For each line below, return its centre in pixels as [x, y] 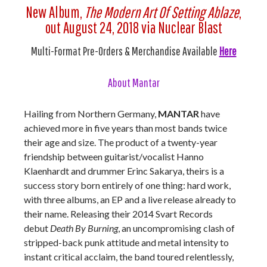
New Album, [55, 12]
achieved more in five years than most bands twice [125, 128]
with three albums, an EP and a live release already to [130, 199]
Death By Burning [84, 228]
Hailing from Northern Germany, [91, 114]
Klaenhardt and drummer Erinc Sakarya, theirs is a [124, 171]
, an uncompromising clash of [176, 228]
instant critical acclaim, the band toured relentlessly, [129, 257]
